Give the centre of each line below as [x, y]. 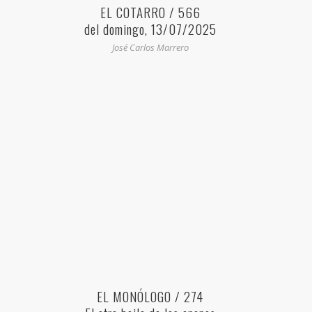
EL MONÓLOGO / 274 [150, 296]
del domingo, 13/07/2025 [150, 29]
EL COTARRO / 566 [150, 12]
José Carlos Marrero [150, 48]
